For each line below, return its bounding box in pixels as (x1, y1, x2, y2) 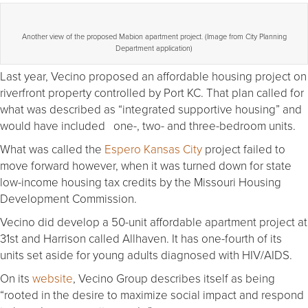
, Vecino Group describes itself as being (73, 270, 275, 287)
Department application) (115, 43, 192, 54)
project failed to (205, 141, 285, 157)
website (32, 270, 73, 287)
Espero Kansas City (104, 141, 205, 157)
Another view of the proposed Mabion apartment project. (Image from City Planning (21, 31, 287, 42)
